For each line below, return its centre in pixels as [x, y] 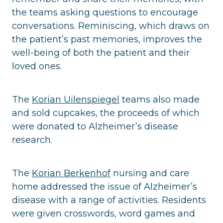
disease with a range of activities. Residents [109, 200]
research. [32, 140]
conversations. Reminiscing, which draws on [111, 26]
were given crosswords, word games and [104, 213]
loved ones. [37, 66]
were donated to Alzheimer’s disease [95, 126]
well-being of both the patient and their [101, 53]
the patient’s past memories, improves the [107, 39]
